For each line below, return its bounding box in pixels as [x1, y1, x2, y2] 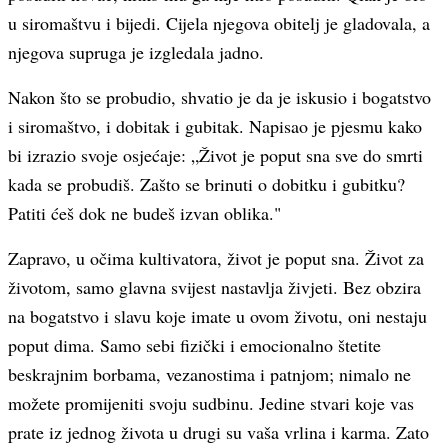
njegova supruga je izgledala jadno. [8, 40, 264, 64]
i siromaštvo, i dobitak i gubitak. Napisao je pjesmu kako [8, 114, 422, 138]
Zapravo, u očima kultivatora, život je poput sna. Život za [8, 246, 424, 270]
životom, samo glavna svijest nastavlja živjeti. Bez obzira [8, 275, 421, 299]
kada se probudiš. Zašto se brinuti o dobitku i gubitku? [8, 172, 405, 196]
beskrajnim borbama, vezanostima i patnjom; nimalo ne [8, 362, 411, 386]
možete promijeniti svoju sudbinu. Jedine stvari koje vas [8, 391, 414, 415]
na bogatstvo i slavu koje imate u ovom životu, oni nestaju [8, 304, 427, 328]
